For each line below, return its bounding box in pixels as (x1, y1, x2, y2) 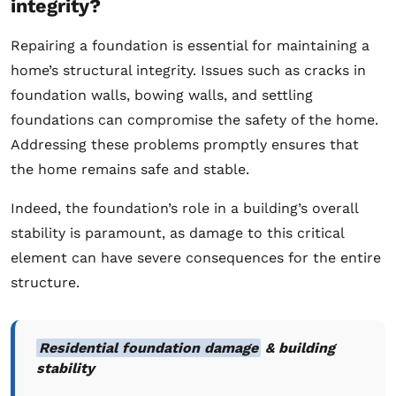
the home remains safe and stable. (11, 160, 249, 178)
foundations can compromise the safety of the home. (11, 110, 378, 128)
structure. (11, 273, 80, 291)
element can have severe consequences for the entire (11, 248, 381, 266)
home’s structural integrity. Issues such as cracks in (11, 61, 366, 79)
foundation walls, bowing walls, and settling (11, 86, 313, 103)
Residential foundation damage (39, 339, 259, 356)
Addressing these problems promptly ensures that (11, 135, 359, 153)
